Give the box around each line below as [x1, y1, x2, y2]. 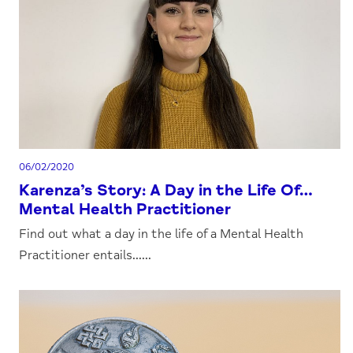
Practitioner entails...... [19, 247, 152, 263]
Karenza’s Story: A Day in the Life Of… [19, 180, 314, 200]
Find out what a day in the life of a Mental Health [19, 226, 304, 242]
